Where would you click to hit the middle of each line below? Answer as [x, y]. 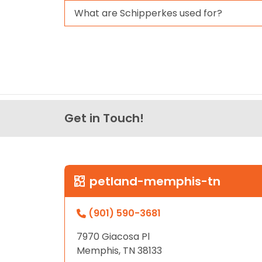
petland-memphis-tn [155, 181]
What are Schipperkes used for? [148, 13]
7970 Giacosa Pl [113, 236]
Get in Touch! [104, 118]
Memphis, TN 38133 [119, 250]
